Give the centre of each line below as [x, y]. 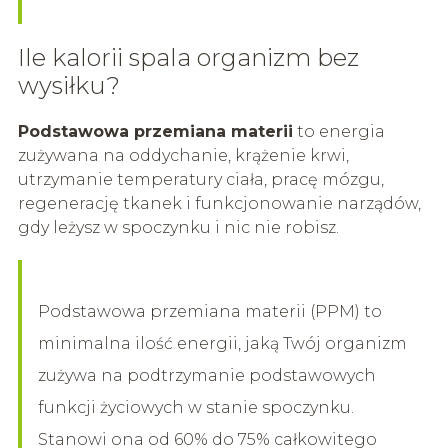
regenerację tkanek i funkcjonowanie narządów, [219, 203]
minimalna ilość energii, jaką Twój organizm [222, 343]
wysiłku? [68, 85]
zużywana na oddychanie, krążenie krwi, [183, 155]
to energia [338, 131]
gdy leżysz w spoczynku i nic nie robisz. [178, 227]
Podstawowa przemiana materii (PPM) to [209, 311]
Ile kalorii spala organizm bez [188, 57]
